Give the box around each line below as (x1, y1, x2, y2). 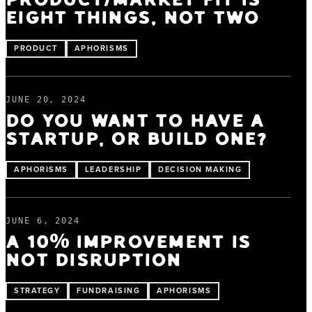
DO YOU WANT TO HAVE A (6, 112, 265, 130)
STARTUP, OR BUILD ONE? (6, 130, 268, 148)
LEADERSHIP (84, 163, 142, 175)
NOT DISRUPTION (6, 251, 182, 270)
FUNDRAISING (77, 284, 141, 296)
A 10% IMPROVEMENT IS (6, 233, 251, 251)
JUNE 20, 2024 (6, 94, 86, 104)
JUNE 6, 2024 (6, 215, 81, 226)
